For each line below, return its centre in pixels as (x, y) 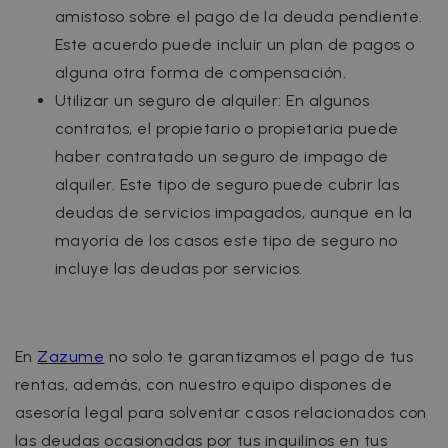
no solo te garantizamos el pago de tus (259, 357)
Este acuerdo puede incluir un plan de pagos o (235, 45)
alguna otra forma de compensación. (201, 73)
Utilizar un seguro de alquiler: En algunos (212, 101)
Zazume (71, 357)
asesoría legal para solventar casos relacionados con (221, 413)
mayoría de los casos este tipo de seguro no (226, 241)
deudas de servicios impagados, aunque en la (234, 213)
